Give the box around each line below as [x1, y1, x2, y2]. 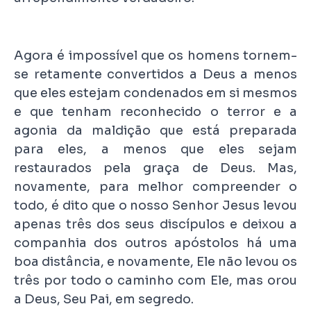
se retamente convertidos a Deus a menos [14, 67, 297, 83]
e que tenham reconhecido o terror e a [14, 104, 297, 120]
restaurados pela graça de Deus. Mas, [14, 160, 297, 176]
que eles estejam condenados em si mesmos [14, 85, 297, 101]
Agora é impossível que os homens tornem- [14, 48, 297, 64]
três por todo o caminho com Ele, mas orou [14, 273, 297, 289]
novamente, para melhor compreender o [14, 179, 297, 195]
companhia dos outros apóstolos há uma [14, 235, 297, 251]
